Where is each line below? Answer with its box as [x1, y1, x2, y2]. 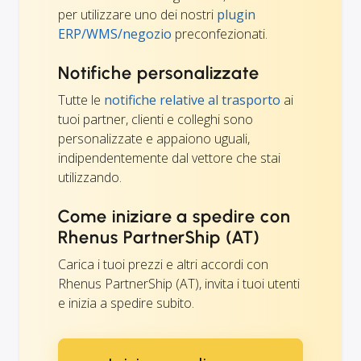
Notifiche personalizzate [58, 61, 260, 84]
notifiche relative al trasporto [104, 90, 280, 109]
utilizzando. [58, 168, 122, 186]
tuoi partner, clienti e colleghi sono [58, 110, 253, 128]
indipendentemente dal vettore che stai [58, 148, 280, 167]
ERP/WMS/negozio [58, 24, 172, 43]
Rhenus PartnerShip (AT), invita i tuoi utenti [58, 274, 300, 293]
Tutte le [58, 90, 104, 109]
